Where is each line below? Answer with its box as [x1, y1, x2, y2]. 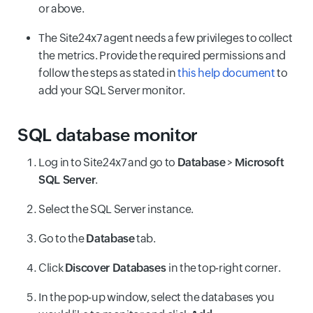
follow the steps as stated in [38, 66, 178, 80]
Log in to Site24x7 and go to [38, 156, 177, 169]
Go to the [38, 232, 87, 245]
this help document [177, 66, 275, 80]
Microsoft [234, 156, 284, 169]
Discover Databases [64, 261, 169, 275]
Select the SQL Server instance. [38, 203, 194, 216]
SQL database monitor [17, 125, 208, 145]
